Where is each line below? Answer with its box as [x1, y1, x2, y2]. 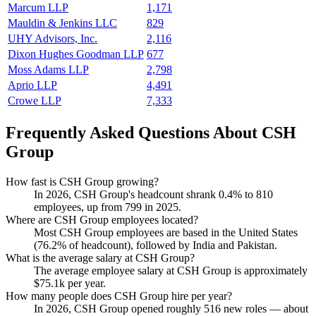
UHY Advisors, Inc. [8, 32, 97, 45]
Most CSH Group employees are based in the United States [34, 226, 298, 238]
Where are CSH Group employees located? [6, 213, 198, 226]
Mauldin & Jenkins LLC [8, 17, 117, 30]
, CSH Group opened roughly [68, 302, 204, 315]
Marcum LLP [8, 1, 68, 14]
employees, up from [34, 200, 125, 213]
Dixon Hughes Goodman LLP [8, 48, 144, 61]
